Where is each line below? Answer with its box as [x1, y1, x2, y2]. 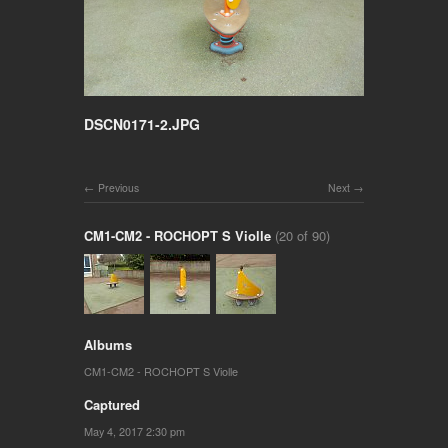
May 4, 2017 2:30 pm [84, 422, 185, 439]
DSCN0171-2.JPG [84, 113, 200, 134]
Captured [84, 394, 140, 414]
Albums [84, 334, 132, 354]
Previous [98, 179, 139, 195]
